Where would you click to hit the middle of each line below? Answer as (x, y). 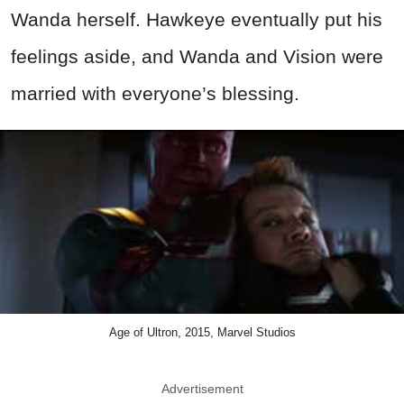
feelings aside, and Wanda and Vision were (197, 56)
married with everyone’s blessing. (155, 93)
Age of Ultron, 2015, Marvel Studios (202, 333)
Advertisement (202, 389)
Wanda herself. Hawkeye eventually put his (197, 19)
